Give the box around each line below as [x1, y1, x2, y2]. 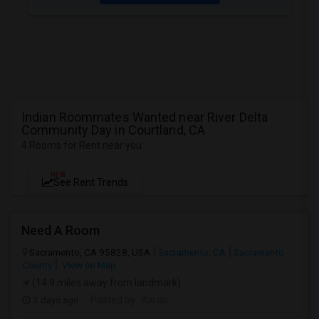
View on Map [60, 259, 116, 271]
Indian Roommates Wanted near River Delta [21, 110, 268, 125]
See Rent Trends [53, 177, 128, 188]
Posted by [90, 294, 135, 305]
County [22, 259, 52, 271]
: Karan [135, 294, 168, 305]
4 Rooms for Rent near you [21, 140, 142, 151]
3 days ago [31, 294, 79, 305]
